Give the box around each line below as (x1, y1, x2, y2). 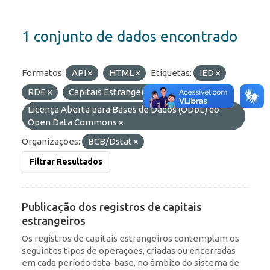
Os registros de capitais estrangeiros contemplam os (22, 233, 239, 244)
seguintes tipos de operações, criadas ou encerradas (22, 245, 236, 256)
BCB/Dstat (88, 136, 134, 147)
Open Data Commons (28, 117, 119, 128)
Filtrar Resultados (30, 157, 102, 167)
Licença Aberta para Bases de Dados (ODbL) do (28, 104, 219, 115)
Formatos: (22, 67, 64, 78)
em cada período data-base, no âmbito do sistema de (22, 257, 239, 268)
